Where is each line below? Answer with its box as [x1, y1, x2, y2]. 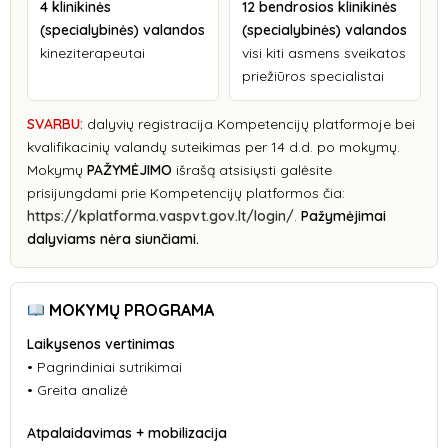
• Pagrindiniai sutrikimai [27, 358, 182, 376]
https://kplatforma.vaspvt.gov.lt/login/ [27, 207, 294, 225]
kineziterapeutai [40, 44, 145, 62]
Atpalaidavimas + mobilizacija [27, 424, 227, 442]
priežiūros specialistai [242, 67, 384, 85]
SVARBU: [27, 115, 83, 133]
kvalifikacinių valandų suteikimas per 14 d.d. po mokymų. [27, 138, 400, 156]
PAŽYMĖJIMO [87, 161, 172, 179]
